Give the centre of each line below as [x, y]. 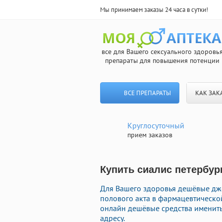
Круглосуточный [156, 125]
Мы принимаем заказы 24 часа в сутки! [154, 10]
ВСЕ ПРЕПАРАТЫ [147, 93]
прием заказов [150, 135]
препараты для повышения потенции [162, 60]
